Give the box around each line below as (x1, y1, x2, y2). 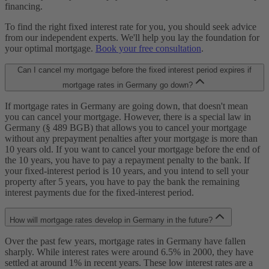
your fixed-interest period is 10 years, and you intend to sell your (5, 166, 249, 177)
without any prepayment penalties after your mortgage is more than (5, 133, 258, 144)
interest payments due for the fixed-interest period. (5, 187, 194, 198)
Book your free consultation (95, 43, 201, 54)
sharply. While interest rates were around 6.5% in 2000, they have (5, 247, 253, 258)
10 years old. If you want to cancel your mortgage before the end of (5, 144, 260, 155)
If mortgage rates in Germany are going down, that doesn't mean (5, 101, 248, 112)
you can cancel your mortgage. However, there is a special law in (5, 112, 251, 122)
